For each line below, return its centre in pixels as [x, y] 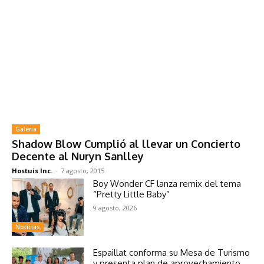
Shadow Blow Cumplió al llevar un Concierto [126, 143]
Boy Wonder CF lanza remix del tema [167, 183]
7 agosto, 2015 [82, 170]
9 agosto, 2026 [115, 207]
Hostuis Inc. [32, 170]
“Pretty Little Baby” [133, 194]
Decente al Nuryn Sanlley [78, 156]
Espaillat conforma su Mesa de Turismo [172, 253]
